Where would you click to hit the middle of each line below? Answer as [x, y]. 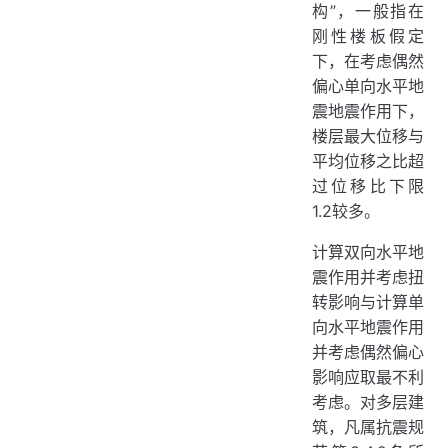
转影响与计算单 [368, 302]
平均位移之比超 [368, 161]
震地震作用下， [368, 111]
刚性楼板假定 [368, 36]
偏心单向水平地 [368, 86]
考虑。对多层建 [368, 402]
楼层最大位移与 [368, 136]
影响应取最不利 [368, 377]
